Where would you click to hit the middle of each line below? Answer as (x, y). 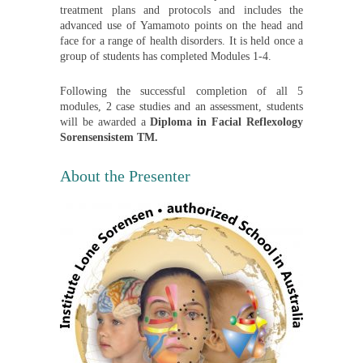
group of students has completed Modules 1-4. (166, 56)
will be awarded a (105, 122)
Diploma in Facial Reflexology (227, 122)
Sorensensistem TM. (109, 138)
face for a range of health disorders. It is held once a (181, 41)
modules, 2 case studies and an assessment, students (181, 107)
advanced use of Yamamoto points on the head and (181, 25)
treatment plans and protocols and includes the (181, 10)
